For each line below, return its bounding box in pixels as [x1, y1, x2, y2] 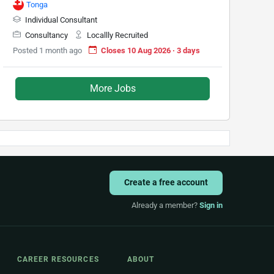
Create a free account [124, 177, 208, 188]
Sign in [199, 200, 223, 210]
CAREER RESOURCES [17, 254, 99, 264]
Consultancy [23, 30, 70, 40]
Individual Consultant [23, 15, 97, 24]
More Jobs [89, 82, 136, 94]
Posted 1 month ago [13, 45, 82, 55]
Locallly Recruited [85, 30, 148, 40]
